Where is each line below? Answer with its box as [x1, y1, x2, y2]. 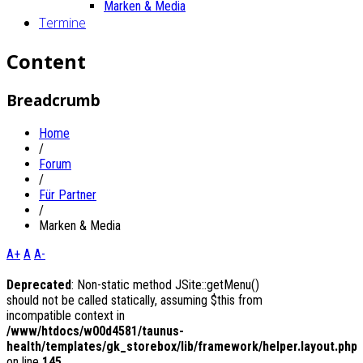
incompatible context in [6, 308, 125, 324]
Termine [39, 13, 86, 32]
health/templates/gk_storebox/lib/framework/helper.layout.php [6, 339, 357, 355]
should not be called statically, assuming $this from [6, 293, 263, 309]
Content [6, 47, 86, 75]
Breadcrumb [6, 90, 100, 111]
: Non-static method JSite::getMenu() [71, 277, 259, 293]
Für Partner [39, 187, 96, 203]
